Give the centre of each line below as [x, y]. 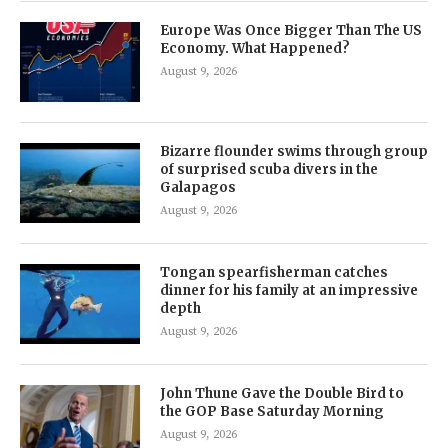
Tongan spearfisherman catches [274, 273]
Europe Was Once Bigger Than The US [291, 31]
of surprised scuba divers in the [269, 170]
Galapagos [198, 188]
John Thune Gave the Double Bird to [282, 394]
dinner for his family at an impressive [289, 291]
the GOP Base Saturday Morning [272, 412]
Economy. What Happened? [255, 49]
